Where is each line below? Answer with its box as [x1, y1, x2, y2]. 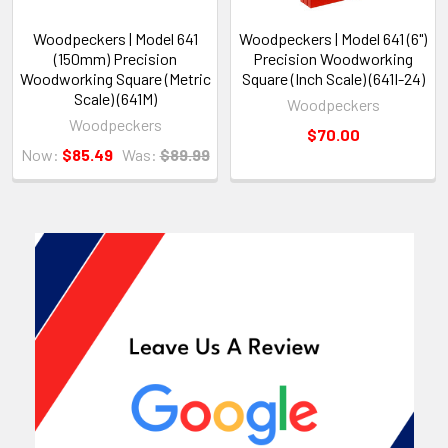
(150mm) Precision [53, 48, 177, 68]
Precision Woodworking [253, 48, 413, 68]
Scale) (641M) [73, 88, 157, 108]
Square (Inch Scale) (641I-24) [241, 68, 425, 88]
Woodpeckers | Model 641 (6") [239, 28, 427, 48]
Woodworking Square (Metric [19, 68, 211, 88]
